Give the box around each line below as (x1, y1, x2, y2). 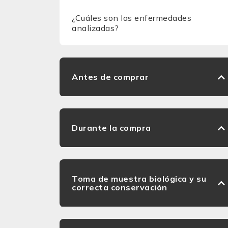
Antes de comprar (72, 72, 149, 82)
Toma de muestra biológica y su (72, 174, 206, 184)
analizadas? (72, 23, 119, 33)
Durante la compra (72, 123, 151, 133)
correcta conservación (72, 182, 167, 192)
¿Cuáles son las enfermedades (72, 13, 191, 23)
